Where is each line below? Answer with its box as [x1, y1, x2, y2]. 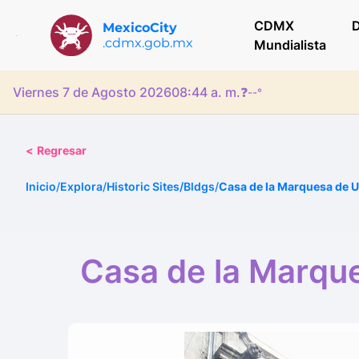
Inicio [26, 179, 56, 193]
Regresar [37, 143, 87, 157]
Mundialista [253, 37, 326, 53]
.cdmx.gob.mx [102, 35, 193, 50]
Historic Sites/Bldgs [107, 179, 215, 193]
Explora [60, 179, 103, 193]
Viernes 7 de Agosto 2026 [13, 84, 171, 100]
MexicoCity [102, 20, 177, 35]
